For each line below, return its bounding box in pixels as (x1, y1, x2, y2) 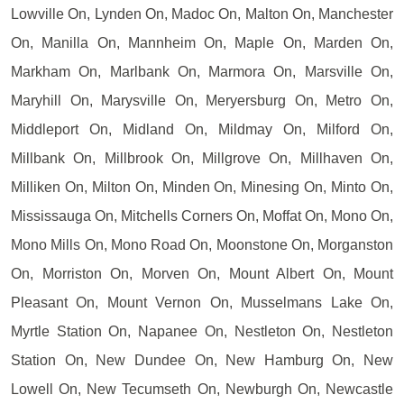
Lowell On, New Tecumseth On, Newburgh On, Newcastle (11, 381, 393, 397)
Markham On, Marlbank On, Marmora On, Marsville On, (11, 63, 393, 79)
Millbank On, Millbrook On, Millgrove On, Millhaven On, (11, 150, 393, 166)
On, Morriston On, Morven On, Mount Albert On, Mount (11, 265, 393, 281)
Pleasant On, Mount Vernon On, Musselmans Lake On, (11, 294, 393, 310)
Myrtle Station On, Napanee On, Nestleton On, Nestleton (11, 323, 393, 339)
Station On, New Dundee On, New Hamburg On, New (11, 352, 393, 368)
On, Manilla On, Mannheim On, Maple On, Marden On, (11, 34, 393, 50)
